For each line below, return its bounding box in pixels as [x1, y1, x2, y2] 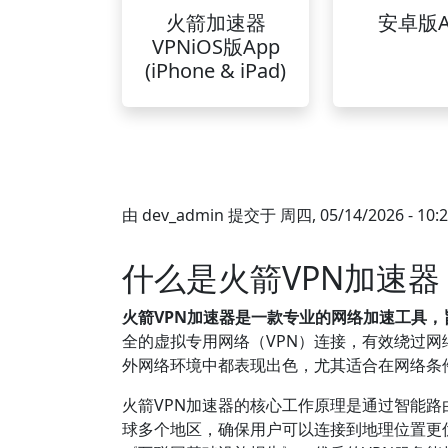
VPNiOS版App [151, 33, 280, 60]
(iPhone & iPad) [145, 57, 287, 84]
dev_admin [142, 204, 224, 226]
